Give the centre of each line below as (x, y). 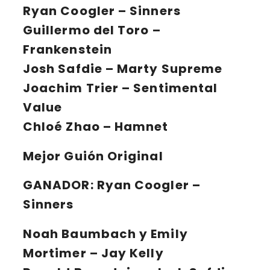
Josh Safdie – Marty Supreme (123, 68)
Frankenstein (67, 49)
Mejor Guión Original (93, 156)
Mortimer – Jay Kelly (93, 253)
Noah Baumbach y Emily (105, 234)
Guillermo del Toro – (92, 30)
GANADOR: (58, 185)
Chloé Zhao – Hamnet (96, 126)
